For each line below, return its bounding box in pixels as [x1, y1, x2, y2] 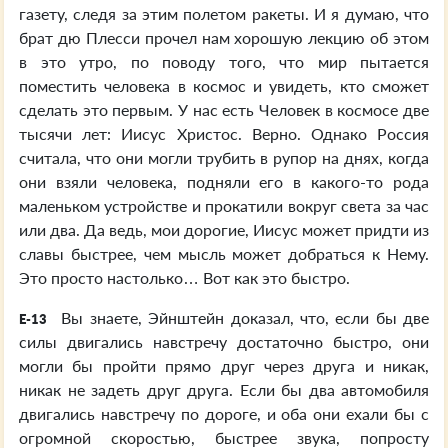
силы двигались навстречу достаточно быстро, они [19, 332, 429, 351]
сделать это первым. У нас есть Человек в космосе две [19, 100, 429, 119]
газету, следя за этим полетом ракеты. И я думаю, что [19, 4, 429, 23]
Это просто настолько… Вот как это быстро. [19, 268, 350, 287]
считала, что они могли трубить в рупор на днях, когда [19, 148, 429, 167]
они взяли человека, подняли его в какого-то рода [19, 172, 429, 191]
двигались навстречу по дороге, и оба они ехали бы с [19, 404, 429, 423]
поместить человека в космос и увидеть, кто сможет [19, 76, 429, 95]
